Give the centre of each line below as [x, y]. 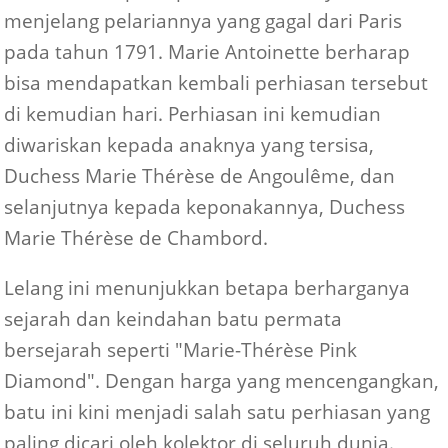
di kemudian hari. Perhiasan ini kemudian [193, 114]
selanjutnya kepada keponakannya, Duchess [205, 207]
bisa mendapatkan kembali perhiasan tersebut [216, 83]
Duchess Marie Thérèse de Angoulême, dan [200, 176]
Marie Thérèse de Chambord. [136, 238]
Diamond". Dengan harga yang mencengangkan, [222, 381]
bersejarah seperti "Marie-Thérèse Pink [181, 350]
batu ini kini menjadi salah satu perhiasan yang [217, 412]
